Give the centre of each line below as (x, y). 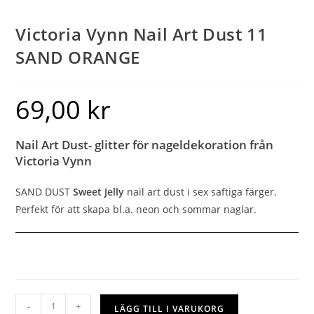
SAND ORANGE (78, 57)
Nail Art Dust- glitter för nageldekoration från (145, 144)
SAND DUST (45, 191)
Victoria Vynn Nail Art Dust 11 (142, 34)
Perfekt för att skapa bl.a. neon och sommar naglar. (136, 209)
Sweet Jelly (99, 191)
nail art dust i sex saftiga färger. (201, 191)
